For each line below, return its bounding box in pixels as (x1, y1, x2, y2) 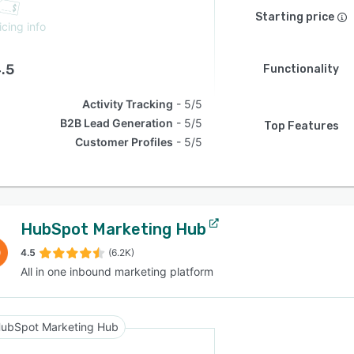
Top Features (263, 119, 339, 133)
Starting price (255, 10, 334, 24)
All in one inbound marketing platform (21, 265, 213, 278)
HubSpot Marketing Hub (21, 220, 206, 239)
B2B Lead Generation (60, 116, 174, 130)
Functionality (263, 62, 339, 76)
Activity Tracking (82, 97, 174, 111)
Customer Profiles (75, 135, 174, 149)
